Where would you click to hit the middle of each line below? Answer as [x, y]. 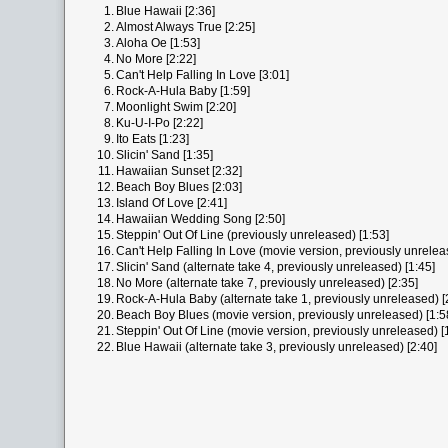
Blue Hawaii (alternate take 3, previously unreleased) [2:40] [276, 347]
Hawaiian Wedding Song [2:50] [200, 219]
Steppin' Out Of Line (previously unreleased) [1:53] [252, 235]
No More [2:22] [156, 59]
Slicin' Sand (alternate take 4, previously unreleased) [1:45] [275, 267]
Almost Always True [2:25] [185, 27]
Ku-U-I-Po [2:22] [159, 123]
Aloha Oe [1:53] [158, 43]
